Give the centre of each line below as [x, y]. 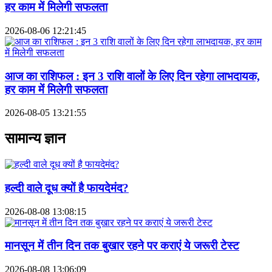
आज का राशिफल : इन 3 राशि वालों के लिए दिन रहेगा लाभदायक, [132, 76]
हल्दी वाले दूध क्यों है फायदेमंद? [67, 188]
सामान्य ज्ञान [35, 139]
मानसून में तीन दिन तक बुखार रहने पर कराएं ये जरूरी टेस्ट [122, 246]
